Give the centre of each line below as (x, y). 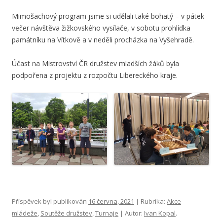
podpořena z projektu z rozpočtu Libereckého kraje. (95, 75)
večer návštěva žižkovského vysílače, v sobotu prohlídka (101, 28)
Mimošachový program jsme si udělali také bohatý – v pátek (108, 16)
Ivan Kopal (160, 213)
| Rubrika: (150, 201)
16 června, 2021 (111, 201)
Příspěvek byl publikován (50, 201)
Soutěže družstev (66, 213)
